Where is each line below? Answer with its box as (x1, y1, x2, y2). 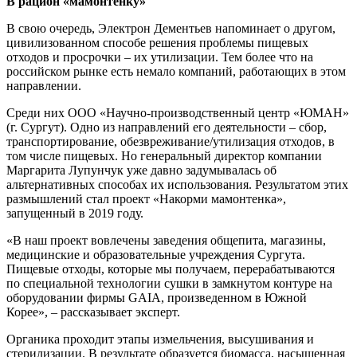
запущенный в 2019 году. (6, 206, 143, 221)
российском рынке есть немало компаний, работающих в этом (6, 65, 346, 79)
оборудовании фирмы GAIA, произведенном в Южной (6, 291, 307, 305)
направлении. (6, 79, 81, 93)
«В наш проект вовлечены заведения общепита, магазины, (6, 233, 326, 248)
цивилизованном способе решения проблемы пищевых (6, 36, 308, 50)
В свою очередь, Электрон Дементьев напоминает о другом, (6, 22, 335, 36)
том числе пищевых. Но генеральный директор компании (6, 149, 322, 163)
